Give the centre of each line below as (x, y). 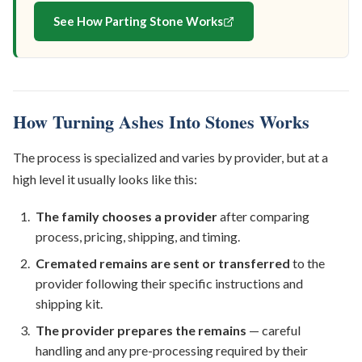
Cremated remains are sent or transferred (163, 263)
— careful (274, 330)
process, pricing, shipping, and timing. (138, 237)
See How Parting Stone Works (138, 21)
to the (307, 263)
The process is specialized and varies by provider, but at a (170, 158)
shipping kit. (69, 304)
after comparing (263, 217)
